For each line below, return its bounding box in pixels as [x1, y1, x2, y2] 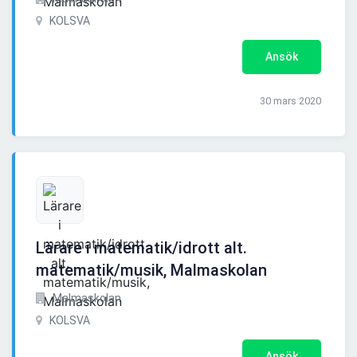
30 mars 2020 [260, 95, 321, 108]
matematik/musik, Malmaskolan [36, 261, 267, 280]
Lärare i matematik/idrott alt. [36, 238, 247, 258]
